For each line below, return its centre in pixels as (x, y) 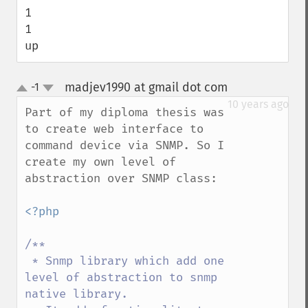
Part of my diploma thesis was (124, 113)
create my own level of (100, 162)
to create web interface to (114, 129)
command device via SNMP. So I (124, 146)
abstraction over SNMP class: (121, 179)
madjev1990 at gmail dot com (146, 88)
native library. (76, 294)
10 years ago (258, 104)
